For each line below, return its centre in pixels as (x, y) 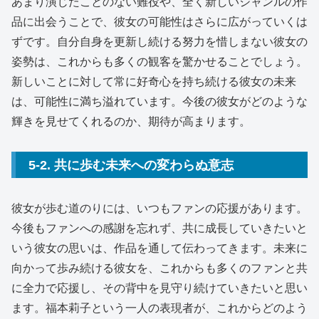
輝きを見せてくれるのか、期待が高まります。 (131, 121)
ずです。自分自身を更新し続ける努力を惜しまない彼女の (159, 41)
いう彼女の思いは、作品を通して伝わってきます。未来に (159, 248)
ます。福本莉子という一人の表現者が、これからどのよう (159, 308)
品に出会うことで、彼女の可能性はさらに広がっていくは (159, 21)
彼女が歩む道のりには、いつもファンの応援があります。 (159, 208)
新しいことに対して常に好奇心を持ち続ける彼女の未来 (154, 81)
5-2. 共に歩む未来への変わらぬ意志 (131, 165)
